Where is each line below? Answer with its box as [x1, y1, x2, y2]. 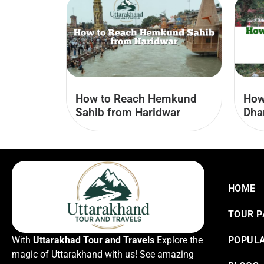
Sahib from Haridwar [75, 105, 180, 120]
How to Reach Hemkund [75, 92, 197, 106]
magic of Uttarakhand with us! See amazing [12, 248, 194, 260]
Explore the [154, 234, 203, 246]
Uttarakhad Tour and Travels [33, 234, 154, 246]
